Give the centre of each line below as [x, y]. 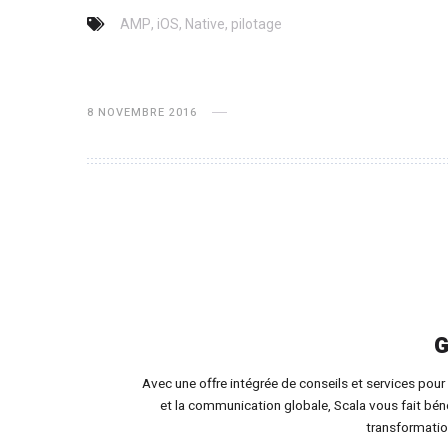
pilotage [256, 23]
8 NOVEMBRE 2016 [142, 112]
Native [205, 23]
